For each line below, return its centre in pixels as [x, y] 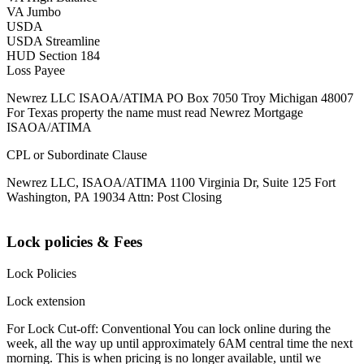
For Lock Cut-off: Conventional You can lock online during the [169, 328]
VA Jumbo [34, 12]
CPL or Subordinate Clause [77, 155]
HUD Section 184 [53, 56]
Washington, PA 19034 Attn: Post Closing [114, 197]
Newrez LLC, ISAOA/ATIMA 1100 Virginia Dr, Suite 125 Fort [171, 183]
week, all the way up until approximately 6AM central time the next [180, 343]
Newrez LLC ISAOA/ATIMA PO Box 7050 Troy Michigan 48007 [180, 98]
